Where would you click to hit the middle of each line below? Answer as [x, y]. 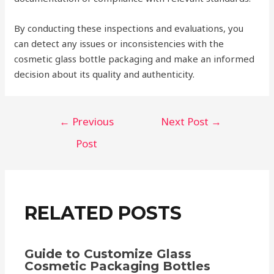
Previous [91, 121]
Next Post [186, 121]
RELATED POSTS [103, 213]
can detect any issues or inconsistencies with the [119, 43]
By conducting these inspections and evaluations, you [129, 28]
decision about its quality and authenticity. [105, 74]
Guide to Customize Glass [108, 254]
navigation [58, 131]
